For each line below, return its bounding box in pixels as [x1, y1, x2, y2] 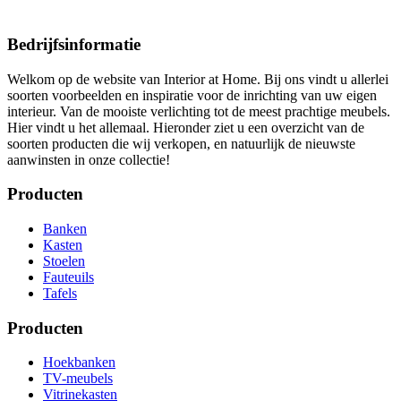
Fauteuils [43, 269, 94, 285]
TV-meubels [43, 371, 113, 387]
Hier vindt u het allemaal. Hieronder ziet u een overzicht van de [7, 119, 364, 135]
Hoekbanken [43, 354, 115, 371]
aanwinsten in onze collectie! [7, 151, 170, 167]
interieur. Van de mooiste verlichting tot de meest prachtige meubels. [7, 103, 390, 119]
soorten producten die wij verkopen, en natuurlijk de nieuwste [7, 135, 355, 151]
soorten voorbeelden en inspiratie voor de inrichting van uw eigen [7, 87, 377, 103]
